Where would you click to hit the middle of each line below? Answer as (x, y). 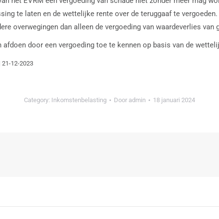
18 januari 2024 (174, 100)
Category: (38, 100)
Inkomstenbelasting (79, 100)
